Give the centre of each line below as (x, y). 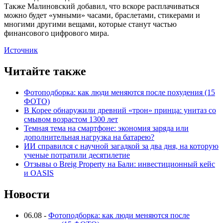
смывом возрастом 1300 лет (71, 119)
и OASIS (39, 173)
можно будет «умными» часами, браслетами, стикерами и (102, 15)
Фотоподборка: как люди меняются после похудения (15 (119, 93)
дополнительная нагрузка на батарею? (89, 137)
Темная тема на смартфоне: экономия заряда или (106, 128)
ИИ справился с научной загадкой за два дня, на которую (121, 146)
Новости (27, 194)
